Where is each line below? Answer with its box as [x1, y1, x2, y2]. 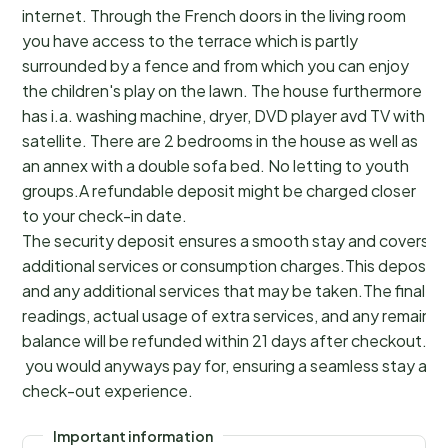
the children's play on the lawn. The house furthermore [22, 79, 422, 101]
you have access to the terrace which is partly [22, 29, 358, 51]
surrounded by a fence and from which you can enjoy [22, 54, 409, 76]
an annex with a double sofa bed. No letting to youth [22, 154, 409, 176]
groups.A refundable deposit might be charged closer [22, 179, 416, 201]
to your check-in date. [22, 204, 187, 226]
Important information [53, 426, 213, 445]
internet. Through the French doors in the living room [22, 4, 406, 26]
